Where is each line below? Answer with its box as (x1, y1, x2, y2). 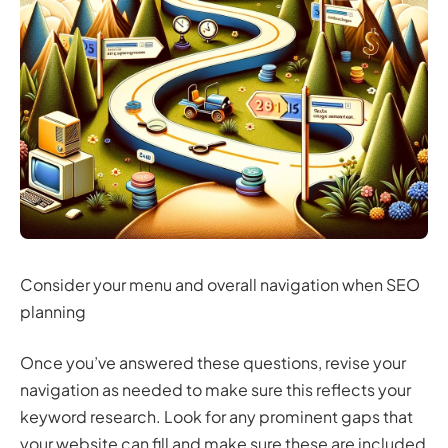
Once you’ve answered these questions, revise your (20, 352, 406, 374)
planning (20, 301, 86, 323)
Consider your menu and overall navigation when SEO (20, 274, 420, 296)
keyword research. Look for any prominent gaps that (20, 406, 413, 428)
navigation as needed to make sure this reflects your (20, 379, 411, 401)
